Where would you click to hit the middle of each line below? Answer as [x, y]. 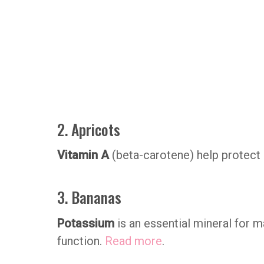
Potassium [86, 224]
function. [81, 241]
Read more [133, 241]
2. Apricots [89, 129]
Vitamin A [85, 155]
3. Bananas [89, 197]
